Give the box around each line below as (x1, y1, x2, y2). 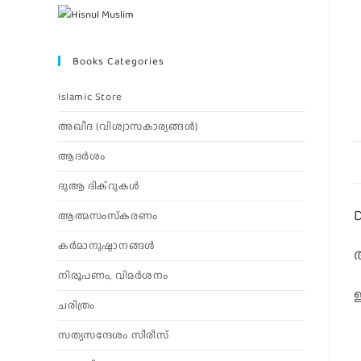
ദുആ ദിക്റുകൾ (58, 178, 140, 193)
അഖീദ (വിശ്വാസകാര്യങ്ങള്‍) (58, 118, 198, 134)
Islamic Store (58, 89, 122, 104)
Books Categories (73, 53, 164, 68)
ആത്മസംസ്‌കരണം (58, 208, 158, 223)
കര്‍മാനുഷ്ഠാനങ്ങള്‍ (58, 238, 156, 253)
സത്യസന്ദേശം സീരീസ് (58, 327, 169, 342)
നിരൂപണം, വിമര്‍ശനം (58, 268, 168, 283)
